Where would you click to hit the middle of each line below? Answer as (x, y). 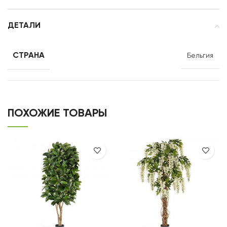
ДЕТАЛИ (24, 26)
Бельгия (200, 56)
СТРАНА (29, 56)
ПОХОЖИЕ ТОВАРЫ (57, 113)
